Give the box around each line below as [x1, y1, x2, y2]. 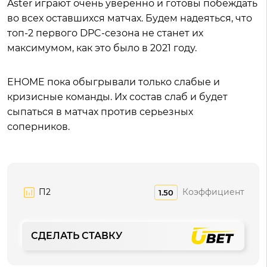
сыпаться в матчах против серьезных [7, 105, 193, 117]
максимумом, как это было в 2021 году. [7, 42, 199, 54]
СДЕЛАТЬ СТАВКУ [31, 229, 122, 241]
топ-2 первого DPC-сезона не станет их [7, 27, 203, 39]
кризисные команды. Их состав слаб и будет [7, 91, 228, 103]
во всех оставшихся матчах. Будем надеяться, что [7, 12, 252, 24]
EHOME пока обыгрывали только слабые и [7, 76, 220, 88]
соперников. [7, 120, 72, 132]
